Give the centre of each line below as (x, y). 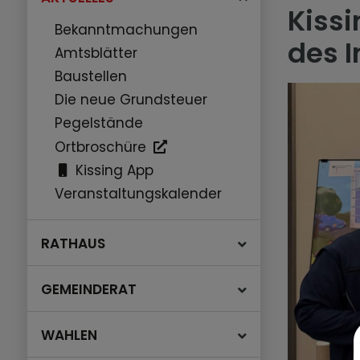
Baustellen (91, 77)
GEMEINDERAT (89, 290)
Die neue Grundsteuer (131, 100)
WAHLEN (70, 335)
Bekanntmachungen (127, 30)
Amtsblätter (96, 53)
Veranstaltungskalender (139, 194)
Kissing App (113, 171)
